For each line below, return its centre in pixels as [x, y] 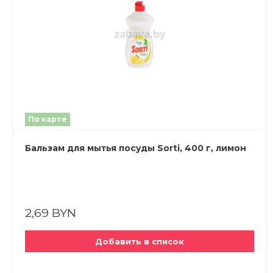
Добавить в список [140, 241]
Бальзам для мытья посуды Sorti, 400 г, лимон [136, 148]
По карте [48, 119]
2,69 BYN [51, 213]
